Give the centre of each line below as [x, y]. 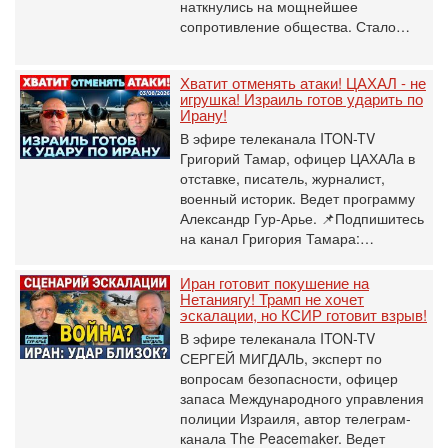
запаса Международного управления [302, 398]
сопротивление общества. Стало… [295, 26]
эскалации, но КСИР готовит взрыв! [303, 314]
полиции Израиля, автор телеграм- [295, 418]
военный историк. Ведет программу [297, 198]
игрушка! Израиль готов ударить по [301, 98]
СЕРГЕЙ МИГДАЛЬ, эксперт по [281, 358]
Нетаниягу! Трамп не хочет [272, 298]
